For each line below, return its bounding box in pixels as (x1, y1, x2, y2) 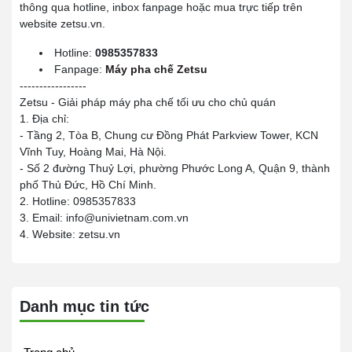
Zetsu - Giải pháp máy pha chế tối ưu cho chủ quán (20, 96, 276, 108)
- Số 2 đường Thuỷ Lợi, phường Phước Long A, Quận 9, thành (20, 162, 330, 174)
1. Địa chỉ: (20, 112, 69, 125)
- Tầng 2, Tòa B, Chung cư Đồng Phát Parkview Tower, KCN (20, 129, 318, 141)
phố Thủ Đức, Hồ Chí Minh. (20, 178, 156, 191)
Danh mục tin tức (20, 298, 149, 315)
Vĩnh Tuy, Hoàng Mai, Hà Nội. (20, 145, 167, 158)
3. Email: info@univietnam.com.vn (20, 211, 189, 224)
